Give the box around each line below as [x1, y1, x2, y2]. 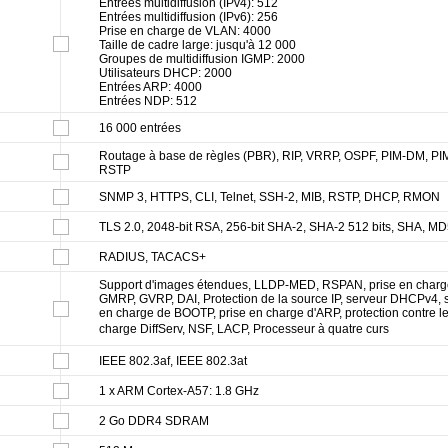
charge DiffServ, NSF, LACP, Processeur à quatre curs [99, 321, 389, 336]
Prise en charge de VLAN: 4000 [99, 23, 271, 38]
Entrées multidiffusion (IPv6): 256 [99, 9, 278, 24]
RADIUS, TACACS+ [99, 249, 206, 264]
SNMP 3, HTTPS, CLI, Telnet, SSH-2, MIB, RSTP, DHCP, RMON [99, 189, 440, 204]
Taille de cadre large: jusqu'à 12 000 [99, 37, 296, 52]
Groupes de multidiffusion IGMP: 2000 [99, 51, 305, 66]
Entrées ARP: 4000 [99, 79, 202, 94]
